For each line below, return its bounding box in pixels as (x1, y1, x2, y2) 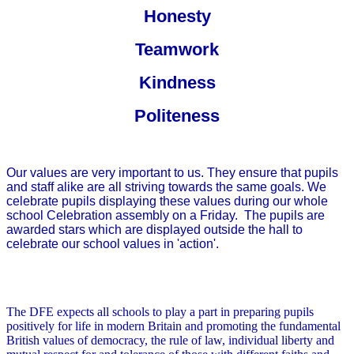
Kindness (138, 73, 216, 93)
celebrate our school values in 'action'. (6, 237, 219, 251)
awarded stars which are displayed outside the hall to (6, 223, 303, 237)
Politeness (134, 106, 220, 126)
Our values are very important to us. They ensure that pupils (6, 166, 338, 180)
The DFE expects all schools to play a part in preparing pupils (6, 305, 314, 319)
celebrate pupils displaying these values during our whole (6, 194, 328, 209)
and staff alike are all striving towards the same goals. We (6, 180, 326, 194)
